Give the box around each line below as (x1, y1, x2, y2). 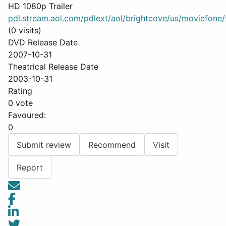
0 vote (8, 98, 33, 108)
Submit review (17, 139, 71, 150)
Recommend (88, 139, 136, 150)
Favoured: (8, 110, 46, 120)
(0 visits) (8, 25, 41, 35)
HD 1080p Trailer (8, 1, 73, 11)
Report (17, 162, 43, 173)
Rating (8, 86, 32, 96)
